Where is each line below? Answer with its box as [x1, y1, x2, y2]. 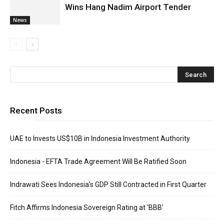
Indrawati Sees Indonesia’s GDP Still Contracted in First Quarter [10, 180, 206, 188]
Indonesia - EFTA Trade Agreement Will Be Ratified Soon [10, 157, 186, 165]
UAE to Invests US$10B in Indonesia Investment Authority [10, 134, 190, 142]
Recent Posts [10, 105, 62, 115]
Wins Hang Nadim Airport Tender [65, 2, 191, 12]
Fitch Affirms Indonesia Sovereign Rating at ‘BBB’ [10, 203, 163, 211]
